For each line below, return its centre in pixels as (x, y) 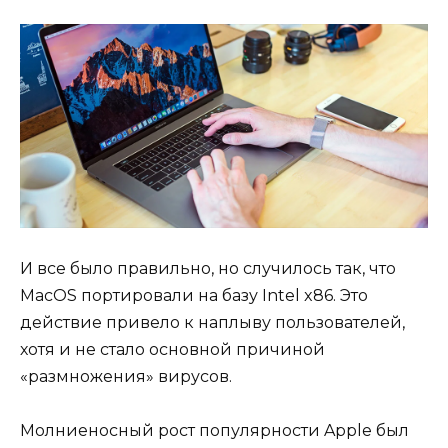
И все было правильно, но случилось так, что (208, 268)
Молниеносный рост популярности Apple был (214, 430)
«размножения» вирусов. (126, 376)
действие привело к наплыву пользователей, (212, 322)
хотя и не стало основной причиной (172, 349)
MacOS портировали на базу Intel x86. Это (194, 295)
